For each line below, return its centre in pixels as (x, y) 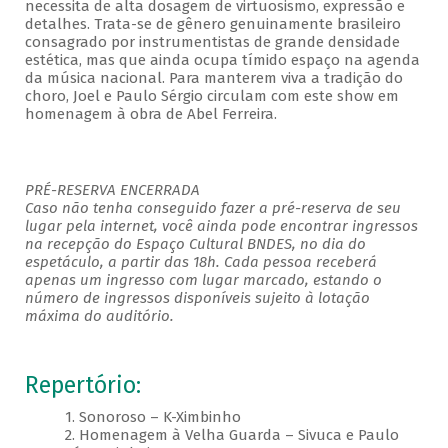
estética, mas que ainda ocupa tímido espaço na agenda (222, 60)
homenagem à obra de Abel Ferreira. (150, 114)
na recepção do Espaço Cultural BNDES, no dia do (195, 244)
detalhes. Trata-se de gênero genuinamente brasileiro (212, 24)
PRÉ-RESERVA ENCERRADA (112, 190)
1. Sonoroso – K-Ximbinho (152, 417)
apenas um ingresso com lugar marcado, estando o (203, 280)
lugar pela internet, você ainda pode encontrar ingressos (221, 226)
